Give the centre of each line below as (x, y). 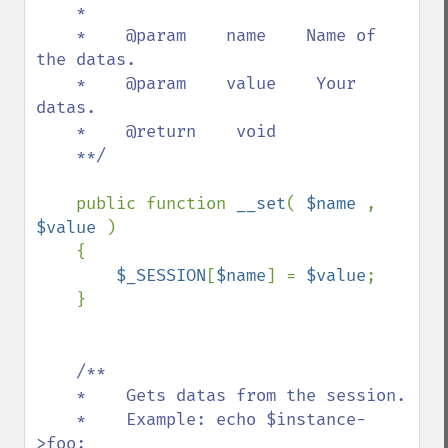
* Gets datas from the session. (56, 395)
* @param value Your (56, 83)
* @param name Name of (56, 35)
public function (156, 203)
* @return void (56, 131)
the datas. (86, 59)
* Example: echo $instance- (56, 419)
